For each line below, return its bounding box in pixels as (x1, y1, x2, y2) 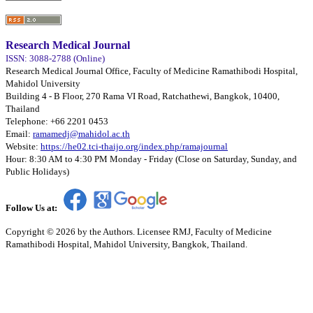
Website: (6, 140, 41, 152)
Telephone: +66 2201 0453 (6, 115, 108, 126)
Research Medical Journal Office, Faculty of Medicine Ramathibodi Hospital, (6, 65, 298, 76)
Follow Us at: (6, 202, 64, 213)
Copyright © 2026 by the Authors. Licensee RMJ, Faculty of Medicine (6, 226, 272, 237)
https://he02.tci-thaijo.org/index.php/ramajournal (41, 140, 228, 152)
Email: (6, 128, 33, 139)
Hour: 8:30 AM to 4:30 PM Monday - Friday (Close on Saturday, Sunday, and (6, 153, 297, 164)
